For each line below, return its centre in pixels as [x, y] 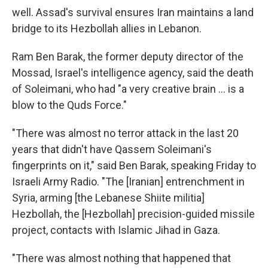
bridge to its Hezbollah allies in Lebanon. [107, 29]
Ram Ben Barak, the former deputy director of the [128, 57]
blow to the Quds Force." [69, 105]
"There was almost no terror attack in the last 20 [125, 133]
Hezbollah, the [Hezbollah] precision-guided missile [133, 214]
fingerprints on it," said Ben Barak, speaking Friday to [134, 166]
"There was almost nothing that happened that [121, 258]
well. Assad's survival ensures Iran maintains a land [133, 13]
